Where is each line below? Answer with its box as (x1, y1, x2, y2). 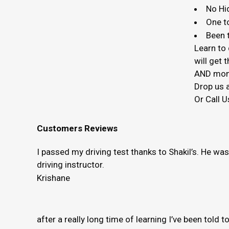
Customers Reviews (37, 123, 118, 133)
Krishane (37, 173, 70, 184)
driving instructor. (37, 159, 104, 170)
